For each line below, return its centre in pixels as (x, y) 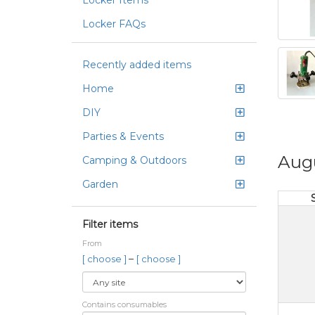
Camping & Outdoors (134, 160)
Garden (100, 184)
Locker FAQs (114, 24)
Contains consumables (124, 304)
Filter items (110, 224)
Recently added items (137, 65)
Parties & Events (123, 136)
